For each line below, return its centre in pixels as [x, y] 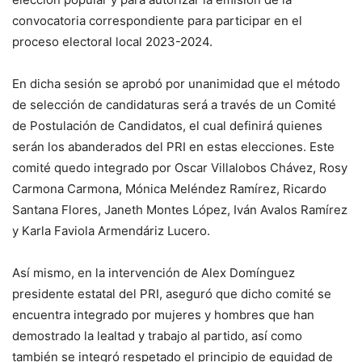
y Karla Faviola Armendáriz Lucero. [111, 231]
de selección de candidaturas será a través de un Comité [174, 105]
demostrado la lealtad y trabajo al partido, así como [157, 336]
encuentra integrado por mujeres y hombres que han [163, 315]
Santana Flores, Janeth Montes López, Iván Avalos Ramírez [180, 210]
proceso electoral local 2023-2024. [112, 42]
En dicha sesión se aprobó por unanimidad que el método [176, 84]
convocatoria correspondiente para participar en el [157, 21]
